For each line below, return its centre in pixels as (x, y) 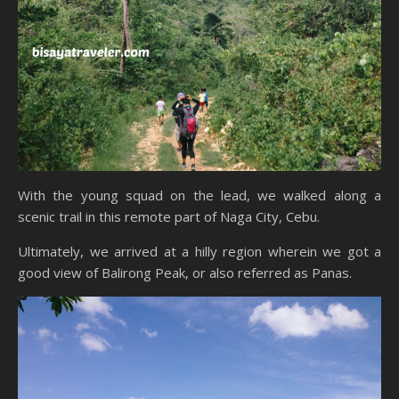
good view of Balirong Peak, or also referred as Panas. (185, 272)
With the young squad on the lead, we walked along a (199, 195)
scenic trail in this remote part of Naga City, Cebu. (169, 216)
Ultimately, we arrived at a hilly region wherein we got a (199, 251)
